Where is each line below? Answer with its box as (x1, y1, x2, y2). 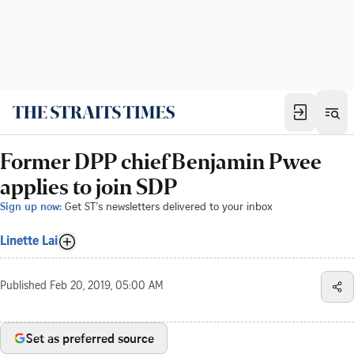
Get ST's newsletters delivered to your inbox (65, 198, 273, 213)
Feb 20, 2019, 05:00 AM (50, 281, 164, 292)
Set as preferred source (26, 330, 154, 347)
